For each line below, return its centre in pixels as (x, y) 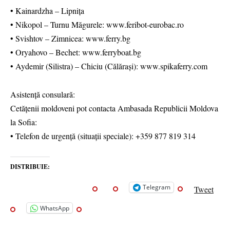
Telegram (157, 187)
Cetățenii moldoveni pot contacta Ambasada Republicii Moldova (114, 108)
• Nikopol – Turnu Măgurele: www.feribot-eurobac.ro (97, 25)
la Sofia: (24, 122)
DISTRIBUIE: (30, 166)
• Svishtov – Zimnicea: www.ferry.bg (70, 39)
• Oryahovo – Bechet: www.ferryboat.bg (76, 52)
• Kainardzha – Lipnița (47, 11)
